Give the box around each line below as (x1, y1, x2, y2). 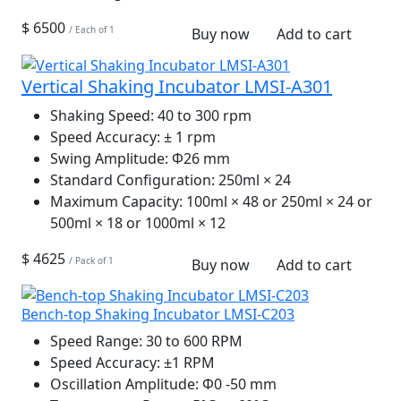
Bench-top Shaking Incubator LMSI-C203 (21, 304, 294, 325)
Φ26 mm (168, 148, 230, 168)
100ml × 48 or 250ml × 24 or (183, 191, 372, 211)
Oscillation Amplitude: (50, 374, 199, 395)
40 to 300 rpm (154, 105, 252, 125)
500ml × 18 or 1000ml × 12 (50, 212, 226, 233)
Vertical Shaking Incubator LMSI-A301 (21, 73, 332, 98)
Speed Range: (50, 331, 142, 352)
